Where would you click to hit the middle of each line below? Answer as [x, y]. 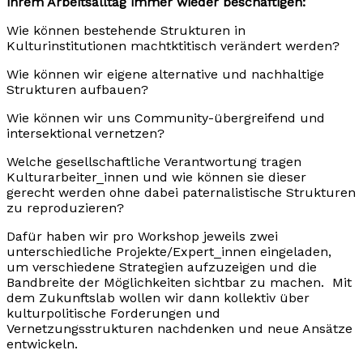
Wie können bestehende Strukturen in [126, 31]
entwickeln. [42, 344]
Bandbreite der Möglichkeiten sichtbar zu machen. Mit [179, 283]
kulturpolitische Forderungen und [113, 314]
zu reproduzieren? [65, 208]
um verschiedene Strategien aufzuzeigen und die [162, 267]
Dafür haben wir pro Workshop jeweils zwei [142, 237]
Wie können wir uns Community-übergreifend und [166, 118]
